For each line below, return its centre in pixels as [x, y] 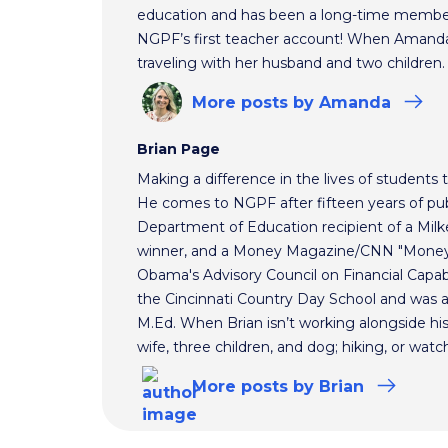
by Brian [328, 386]
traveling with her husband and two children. [291, 62]
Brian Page [178, 148]
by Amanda [342, 102]
